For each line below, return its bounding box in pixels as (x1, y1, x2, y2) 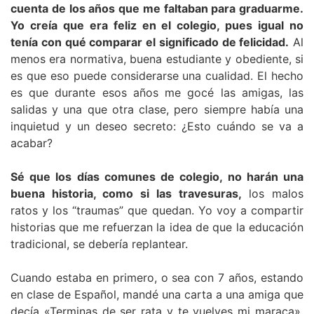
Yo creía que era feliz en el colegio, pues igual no (11, 18, 303, 33)
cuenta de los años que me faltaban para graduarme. (11, 1, 303, 16)
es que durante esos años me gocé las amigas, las (11, 86, 303, 100)
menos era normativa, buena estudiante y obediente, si (11, 52, 303, 67)
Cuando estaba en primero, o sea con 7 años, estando (11, 271, 303, 285)
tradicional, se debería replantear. (11, 237, 188, 252)
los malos (241, 186, 304, 201)
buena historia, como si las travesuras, (11, 186, 242, 201)
